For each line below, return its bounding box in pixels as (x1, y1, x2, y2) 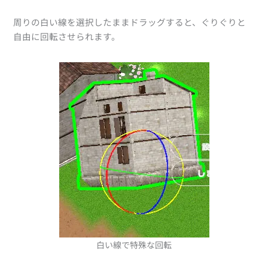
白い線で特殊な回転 (96, 239, 172, 251)
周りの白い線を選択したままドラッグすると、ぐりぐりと (13, 16, 246, 29)
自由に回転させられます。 (13, 30, 121, 43)
